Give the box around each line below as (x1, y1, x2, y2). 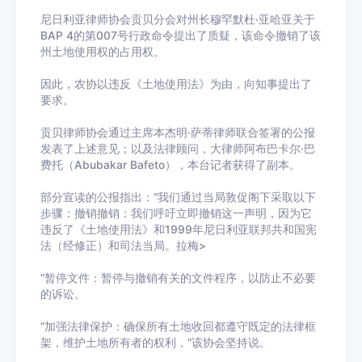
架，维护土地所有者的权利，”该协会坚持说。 (40, 336, 271, 350)
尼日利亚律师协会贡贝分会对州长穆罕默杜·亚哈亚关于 (40, 13, 315, 27)
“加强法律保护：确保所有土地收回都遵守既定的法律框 (40, 320, 316, 334)
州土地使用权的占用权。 (40, 45, 165, 59)
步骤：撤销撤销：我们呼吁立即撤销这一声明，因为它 (40, 207, 312, 221)
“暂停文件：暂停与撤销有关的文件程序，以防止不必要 (40, 271, 316, 285)
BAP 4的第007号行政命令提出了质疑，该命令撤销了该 (40, 29, 321, 43)
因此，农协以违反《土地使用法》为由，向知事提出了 (40, 78, 312, 91)
